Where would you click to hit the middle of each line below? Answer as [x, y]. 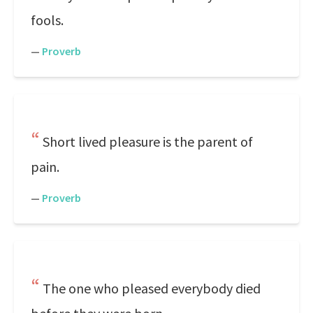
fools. [47, 20]
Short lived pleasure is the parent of [148, 141]
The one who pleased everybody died [152, 288]
